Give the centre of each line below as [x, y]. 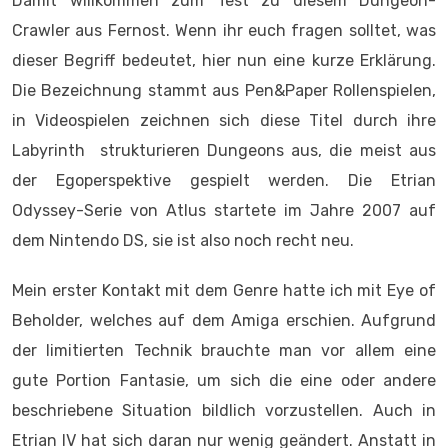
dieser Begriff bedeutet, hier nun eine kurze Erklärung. [224, 60]
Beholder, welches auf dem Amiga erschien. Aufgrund [224, 320]
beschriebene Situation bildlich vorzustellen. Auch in [224, 410]
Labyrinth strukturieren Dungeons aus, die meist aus [224, 150]
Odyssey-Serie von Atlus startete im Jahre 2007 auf [224, 210]
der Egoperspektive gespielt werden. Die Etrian [224, 180]
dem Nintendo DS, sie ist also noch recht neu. [183, 240]
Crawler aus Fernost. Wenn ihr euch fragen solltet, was [224, 30]
